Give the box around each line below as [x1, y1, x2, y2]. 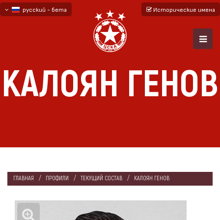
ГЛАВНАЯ [13, 175, 34, 182]
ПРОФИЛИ [46, 175, 69, 182]
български [13, 20, 45, 27]
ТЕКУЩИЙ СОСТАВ [81, 175, 122, 182]
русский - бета [20, 6, 67, 13]
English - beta [13, 33, 52, 40]
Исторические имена [152, 6, 215, 13]
